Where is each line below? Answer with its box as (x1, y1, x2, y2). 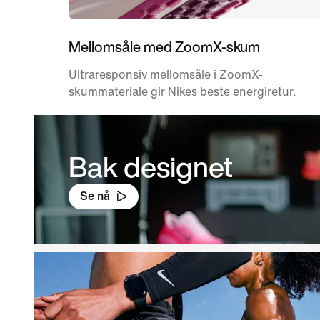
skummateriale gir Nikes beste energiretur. (69, 85, 296, 98)
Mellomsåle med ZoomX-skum (69, 36, 260, 57)
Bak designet (69, 145, 233, 187)
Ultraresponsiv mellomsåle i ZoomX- (69, 68, 263, 81)
